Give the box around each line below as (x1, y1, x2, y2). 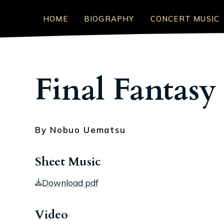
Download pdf (42, 177, 99, 188)
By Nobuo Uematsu (35, 124, 126, 135)
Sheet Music (35, 153, 100, 170)
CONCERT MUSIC (150, 13, 220, 23)
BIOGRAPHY (83, 13, 134, 23)
